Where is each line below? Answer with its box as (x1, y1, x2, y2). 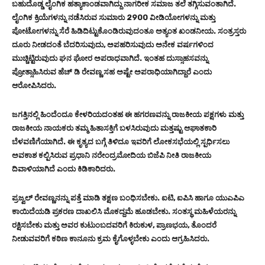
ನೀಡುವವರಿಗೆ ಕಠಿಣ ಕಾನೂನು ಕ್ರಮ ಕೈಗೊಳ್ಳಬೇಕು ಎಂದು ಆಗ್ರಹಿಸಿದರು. (12, 234, 209, 244)
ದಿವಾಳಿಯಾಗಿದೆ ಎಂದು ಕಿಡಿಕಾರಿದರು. (12, 164, 115, 174)
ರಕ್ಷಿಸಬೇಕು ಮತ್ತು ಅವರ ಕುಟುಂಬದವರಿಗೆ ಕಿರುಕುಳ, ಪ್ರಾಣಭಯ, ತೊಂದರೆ (12, 221, 216, 230)
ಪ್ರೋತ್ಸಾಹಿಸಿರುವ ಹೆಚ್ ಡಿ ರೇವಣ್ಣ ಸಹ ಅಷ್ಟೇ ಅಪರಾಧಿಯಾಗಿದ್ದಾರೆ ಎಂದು (12, 67, 212, 77)
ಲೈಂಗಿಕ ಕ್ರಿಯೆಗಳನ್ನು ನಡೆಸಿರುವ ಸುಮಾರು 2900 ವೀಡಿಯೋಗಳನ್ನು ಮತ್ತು (12, 13, 215, 22)
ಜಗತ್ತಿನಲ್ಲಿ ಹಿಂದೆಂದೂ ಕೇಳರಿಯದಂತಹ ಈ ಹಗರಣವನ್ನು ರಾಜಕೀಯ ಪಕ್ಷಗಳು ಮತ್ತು (12, 110, 244, 119)
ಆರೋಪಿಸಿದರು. (12, 81, 56, 91)
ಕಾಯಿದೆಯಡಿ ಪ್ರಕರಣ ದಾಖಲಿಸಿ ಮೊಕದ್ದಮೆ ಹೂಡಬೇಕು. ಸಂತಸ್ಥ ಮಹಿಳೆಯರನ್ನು (12, 207, 236, 216)
